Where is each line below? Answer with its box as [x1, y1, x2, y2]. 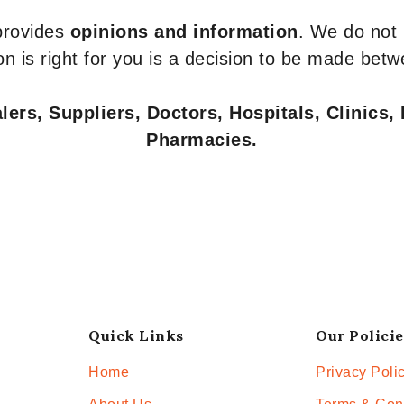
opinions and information [69, 22, 298, 41]
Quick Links [88, 326, 184, 344]
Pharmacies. [146, 130, 258, 150]
